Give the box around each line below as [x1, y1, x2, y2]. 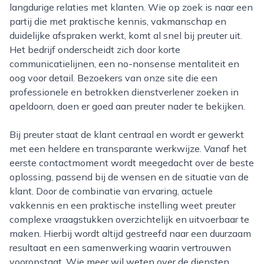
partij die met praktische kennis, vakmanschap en [9, 15, 226, 27]
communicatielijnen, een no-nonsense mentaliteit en [9, 58, 239, 70]
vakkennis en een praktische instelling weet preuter [9, 199, 236, 211]
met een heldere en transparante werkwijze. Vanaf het [9, 143, 247, 154]
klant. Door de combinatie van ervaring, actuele [9, 185, 213, 197]
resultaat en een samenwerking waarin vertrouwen [9, 242, 231, 253]
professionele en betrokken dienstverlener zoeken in [9, 86, 239, 98]
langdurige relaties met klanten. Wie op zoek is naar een [9, 1, 253, 13]
